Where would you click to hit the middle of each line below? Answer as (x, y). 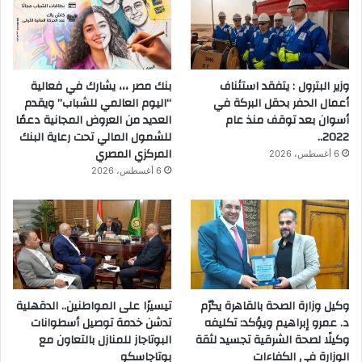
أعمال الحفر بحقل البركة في (281, 104)
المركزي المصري (130, 155)
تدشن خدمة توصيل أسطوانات (101, 323)
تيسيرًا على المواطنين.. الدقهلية (93, 306)
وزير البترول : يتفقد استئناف (284, 87)
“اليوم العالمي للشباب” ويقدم (97, 104)
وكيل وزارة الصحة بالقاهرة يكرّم (275, 306)
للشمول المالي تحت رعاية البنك (95, 138)
